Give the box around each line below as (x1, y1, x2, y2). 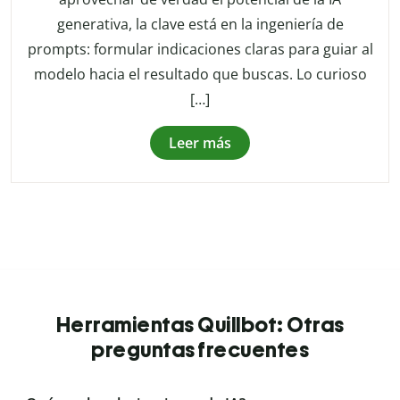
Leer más (169, 133, 231, 154)
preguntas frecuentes (91, 337, 309, 363)
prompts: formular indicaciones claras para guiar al (27, 39, 373, 60)
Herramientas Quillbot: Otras (55, 312, 345, 338)
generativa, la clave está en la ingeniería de (56, 14, 344, 35)
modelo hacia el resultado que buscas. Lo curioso (33, 64, 367, 85)
